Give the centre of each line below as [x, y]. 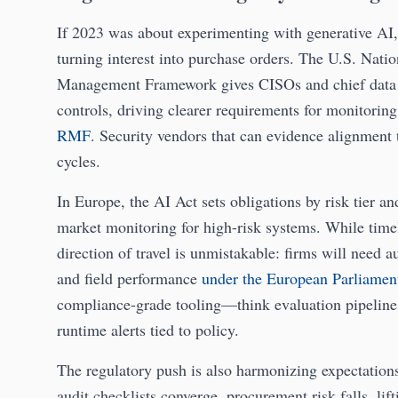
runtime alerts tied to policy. [148, 330]
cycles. [79, 161]
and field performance [129, 279]
